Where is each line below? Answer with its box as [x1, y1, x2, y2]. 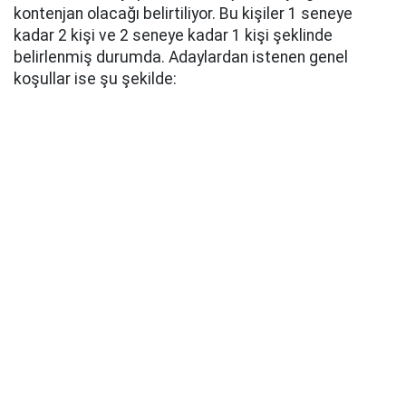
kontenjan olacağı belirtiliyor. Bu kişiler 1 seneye [14, 5, 353, 23]
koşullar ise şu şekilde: [14, 70, 177, 88]
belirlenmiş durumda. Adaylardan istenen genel [14, 48, 348, 66]
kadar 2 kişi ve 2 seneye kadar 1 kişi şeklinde [14, 26, 333, 44]
